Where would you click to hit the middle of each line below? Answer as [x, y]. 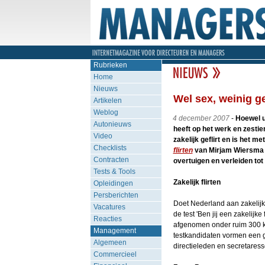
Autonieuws [112, 124]
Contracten [111, 160]
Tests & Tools [114, 172]
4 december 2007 [201, 118]
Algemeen [110, 243]
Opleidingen [113, 183]
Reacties [107, 219]
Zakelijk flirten [197, 182]
